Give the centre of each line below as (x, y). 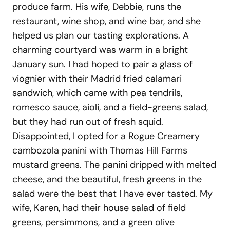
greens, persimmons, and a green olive (93, 222)
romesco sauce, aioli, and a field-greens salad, (110, 107)
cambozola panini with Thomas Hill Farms (100, 150)
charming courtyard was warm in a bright (100, 50)
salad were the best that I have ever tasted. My (112, 193)
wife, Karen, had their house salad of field (99, 208)
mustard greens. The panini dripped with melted (114, 165)
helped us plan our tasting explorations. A (101, 35)
